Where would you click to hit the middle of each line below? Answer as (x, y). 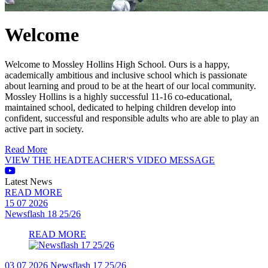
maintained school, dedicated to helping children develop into (120, 107)
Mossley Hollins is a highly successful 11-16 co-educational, (118, 96)
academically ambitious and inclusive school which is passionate (126, 75)
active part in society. (44, 129)
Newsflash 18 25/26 (43, 214)
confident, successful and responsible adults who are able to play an (132, 118)
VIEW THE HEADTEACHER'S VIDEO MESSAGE (110, 160)
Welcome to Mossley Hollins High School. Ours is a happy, (117, 64)
